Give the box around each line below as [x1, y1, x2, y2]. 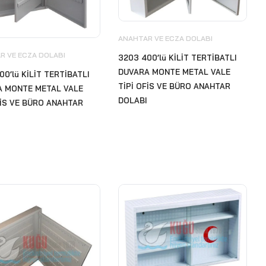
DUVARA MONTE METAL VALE [118, 66, 230, 77]
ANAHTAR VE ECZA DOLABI [118, 33, 213, 43]
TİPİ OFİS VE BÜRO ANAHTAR [118, 81, 230, 91]
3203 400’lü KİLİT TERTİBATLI [118, 52, 237, 62]
